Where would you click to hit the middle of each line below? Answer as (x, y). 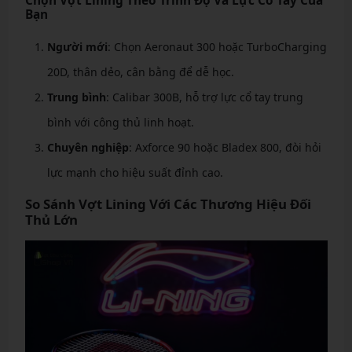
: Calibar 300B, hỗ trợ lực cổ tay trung (204, 97)
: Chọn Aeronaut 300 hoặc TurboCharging (217, 47)
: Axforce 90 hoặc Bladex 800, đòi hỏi (225, 148)
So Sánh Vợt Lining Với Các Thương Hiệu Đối (168, 204)
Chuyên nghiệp (88, 148)
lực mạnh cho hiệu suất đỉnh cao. (135, 173)
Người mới (77, 47)
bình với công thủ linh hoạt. (120, 123)
